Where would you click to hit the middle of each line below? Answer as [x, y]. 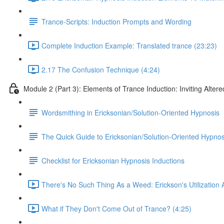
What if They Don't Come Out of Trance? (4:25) [116, 208]
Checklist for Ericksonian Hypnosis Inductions [113, 160]
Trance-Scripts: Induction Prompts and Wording [116, 21]
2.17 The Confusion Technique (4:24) [101, 69]
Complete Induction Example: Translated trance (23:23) [129, 45]
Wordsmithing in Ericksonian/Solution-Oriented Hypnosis [130, 112]
